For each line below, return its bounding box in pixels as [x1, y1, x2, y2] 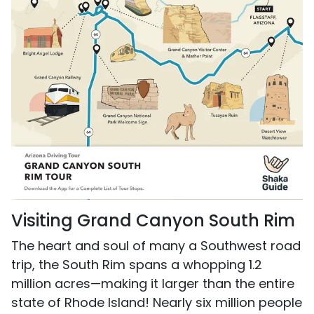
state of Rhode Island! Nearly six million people [11, 294, 302, 312]
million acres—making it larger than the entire [11, 275, 294, 293]
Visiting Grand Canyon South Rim [11, 209, 299, 233]
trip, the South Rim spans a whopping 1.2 [11, 256, 262, 274]
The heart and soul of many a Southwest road [11, 237, 301, 255]
